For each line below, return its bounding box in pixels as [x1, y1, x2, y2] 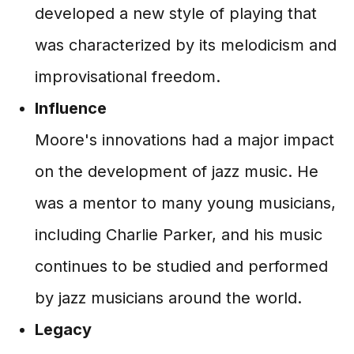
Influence [35, 99, 107, 118]
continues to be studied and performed [35, 257, 328, 276]
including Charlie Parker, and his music [35, 225, 322, 244]
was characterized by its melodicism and [35, 36, 337, 55]
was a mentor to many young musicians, [35, 194, 336, 213]
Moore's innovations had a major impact [35, 130, 334, 149]
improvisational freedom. [35, 67, 220, 86]
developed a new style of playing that [35, 4, 317, 23]
